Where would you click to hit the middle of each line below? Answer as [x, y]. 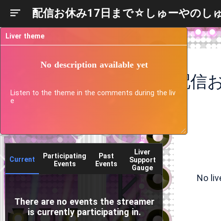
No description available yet [94, 64]
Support [142, 160]
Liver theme [25, 36]
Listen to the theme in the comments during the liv [93, 93]
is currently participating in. [84, 212]
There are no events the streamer [84, 202]
